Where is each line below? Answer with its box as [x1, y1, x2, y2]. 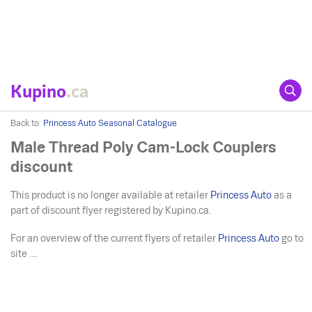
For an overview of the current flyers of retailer [10, 233, 219, 244]
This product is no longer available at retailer [10, 189, 211, 201]
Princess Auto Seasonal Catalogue [43, 118, 177, 128]
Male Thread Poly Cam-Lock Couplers [10, 139, 276, 156]
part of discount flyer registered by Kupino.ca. [10, 205, 212, 216]
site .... [10, 248, 38, 259]
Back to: [10, 118, 41, 128]
